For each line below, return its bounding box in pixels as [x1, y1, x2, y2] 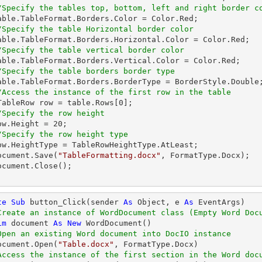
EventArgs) [194, 198, 245, 206]
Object [137, 198, 166, 206]
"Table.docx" [58, 240, 114, 249]
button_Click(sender [25, 198, 123, 206]
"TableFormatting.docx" [58, 151, 161, 160]
